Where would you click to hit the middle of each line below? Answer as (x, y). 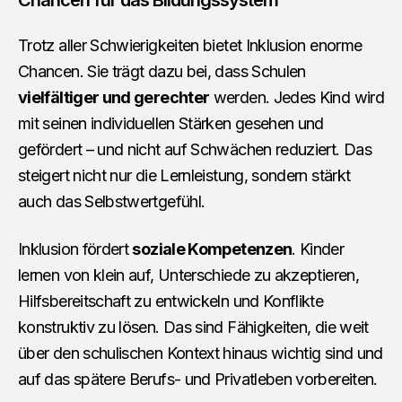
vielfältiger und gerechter (114, 97)
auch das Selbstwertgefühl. (112, 201)
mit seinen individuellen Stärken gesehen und (171, 123)
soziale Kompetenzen (212, 249)
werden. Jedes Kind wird (297, 97)
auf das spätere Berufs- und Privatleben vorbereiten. (198, 379)
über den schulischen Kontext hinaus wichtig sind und (201, 353)
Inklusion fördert (75, 249)
